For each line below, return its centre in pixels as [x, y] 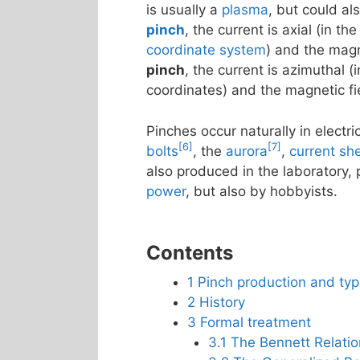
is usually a [184, 10]
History [222, 302]
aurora [247, 151]
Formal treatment [256, 322]
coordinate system [206, 50]
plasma [245, 10]
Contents [190, 252]
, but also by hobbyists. [262, 191]
